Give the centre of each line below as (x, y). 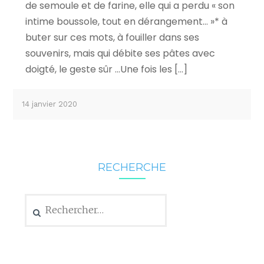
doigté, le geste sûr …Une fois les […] (106, 70)
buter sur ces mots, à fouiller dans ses (112, 38)
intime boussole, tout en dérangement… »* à (126, 22)
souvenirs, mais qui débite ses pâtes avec (120, 54)
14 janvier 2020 (50, 104)
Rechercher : (49, 199)
